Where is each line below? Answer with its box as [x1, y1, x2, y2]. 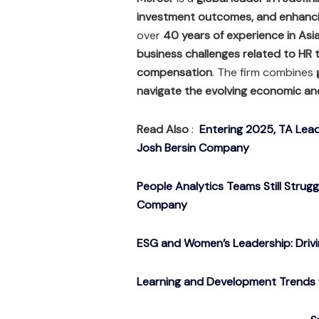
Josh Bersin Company [137, 140, 249, 156]
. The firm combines [212, 65, 316, 80]
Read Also [137, 122, 189, 137]
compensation [137, 65, 212, 80]
